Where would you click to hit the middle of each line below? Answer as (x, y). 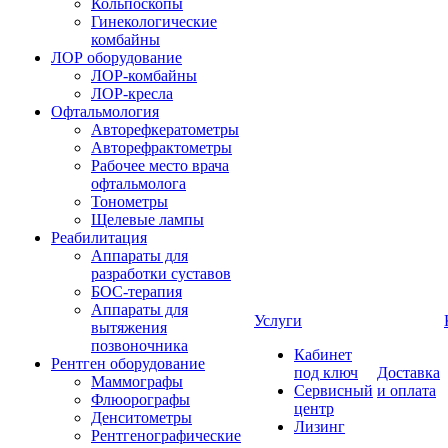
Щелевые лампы (147, 219)
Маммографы (137, 381)
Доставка (408, 372)
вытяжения (129, 327)
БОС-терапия (136, 291)
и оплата (406, 390)
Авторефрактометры (161, 147)
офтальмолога (138, 183)
